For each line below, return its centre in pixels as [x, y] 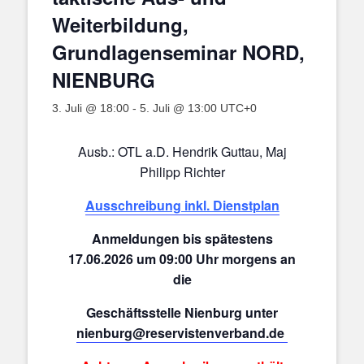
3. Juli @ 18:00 [91, 108]
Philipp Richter [182, 172]
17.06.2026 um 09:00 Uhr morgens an [182, 259]
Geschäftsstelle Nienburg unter [182, 312]
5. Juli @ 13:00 [178, 108]
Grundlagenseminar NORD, [178, 52]
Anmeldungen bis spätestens [182, 238]
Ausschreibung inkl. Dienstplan [182, 205]
